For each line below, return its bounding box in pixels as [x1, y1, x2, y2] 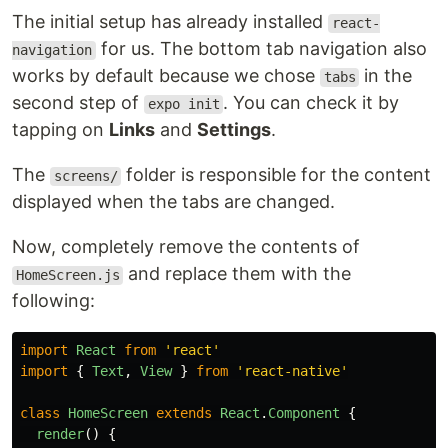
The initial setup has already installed [12, 11, 328, 33]
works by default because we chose [12, 65, 320, 87]
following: [12, 290, 95, 312]
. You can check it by [223, 92, 400, 114]
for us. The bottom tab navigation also [95, 38, 427, 60]
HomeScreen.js [15, 267, 120, 284]
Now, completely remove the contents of [12, 236, 360, 258]
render [36, 426, 84, 443]
